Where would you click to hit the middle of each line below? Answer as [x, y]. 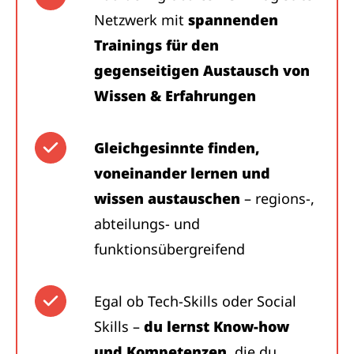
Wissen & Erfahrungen [175, 96]
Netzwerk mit [141, 20]
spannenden [233, 20]
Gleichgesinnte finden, [177, 148]
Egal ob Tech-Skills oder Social [195, 301]
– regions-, [277, 198]
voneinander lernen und [182, 173]
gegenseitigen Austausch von [202, 70]
